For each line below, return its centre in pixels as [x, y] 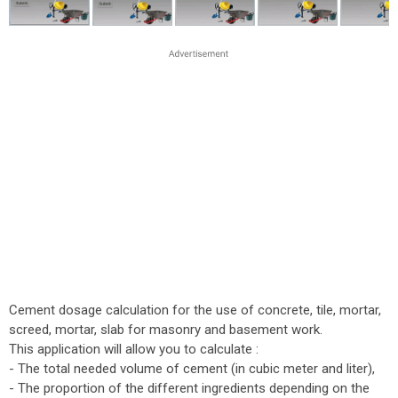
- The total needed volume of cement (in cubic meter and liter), [192, 369]
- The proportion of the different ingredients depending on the [189, 388]
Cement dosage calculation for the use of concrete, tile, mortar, [195, 310]
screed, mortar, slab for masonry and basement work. [166, 330]
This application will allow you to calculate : [134, 349]
